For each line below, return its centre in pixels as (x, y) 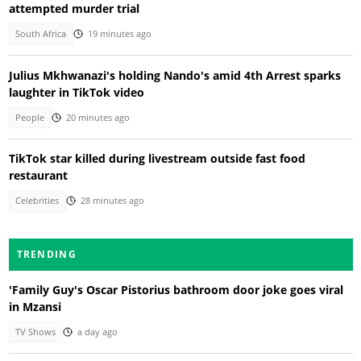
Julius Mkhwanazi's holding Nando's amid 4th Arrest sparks (174, 75)
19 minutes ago (119, 34)
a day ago (97, 332)
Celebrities (37, 201)
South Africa (41, 34)
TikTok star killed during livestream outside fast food (157, 159)
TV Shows (36, 332)
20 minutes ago (98, 117)
